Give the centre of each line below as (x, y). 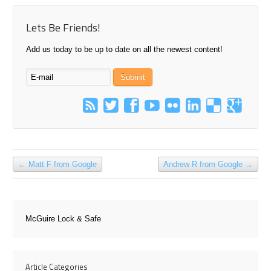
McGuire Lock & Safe (64, 219)
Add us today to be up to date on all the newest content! (125, 49)
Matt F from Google (62, 165)
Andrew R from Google (204, 165)
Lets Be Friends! (64, 27)
